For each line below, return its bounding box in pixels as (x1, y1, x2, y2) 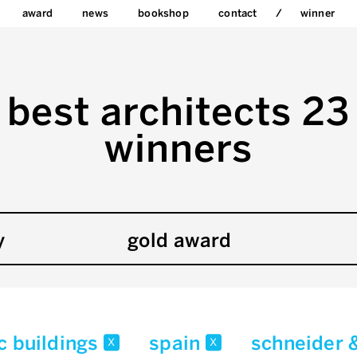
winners (104, 126, 253, 171)
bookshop (138, 7, 189, 19)
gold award (127, 229, 232, 252)
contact (218, 7, 257, 19)
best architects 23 (7, 89, 350, 135)
